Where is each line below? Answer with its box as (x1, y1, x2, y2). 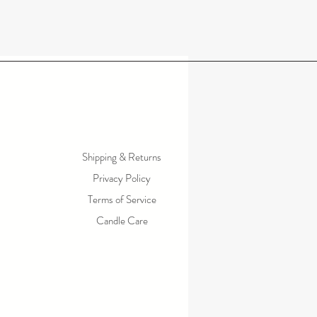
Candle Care (96, 213, 148, 229)
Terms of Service (87, 192, 156, 207)
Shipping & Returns (82, 149, 161, 165)
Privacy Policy (93, 171, 151, 186)
